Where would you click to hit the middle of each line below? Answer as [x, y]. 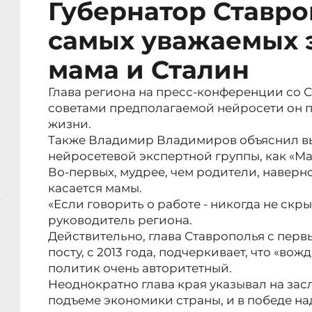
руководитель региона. [120, 220]
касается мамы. [95, 188]
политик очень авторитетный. [140, 268]
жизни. [70, 124]
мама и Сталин [149, 70]
